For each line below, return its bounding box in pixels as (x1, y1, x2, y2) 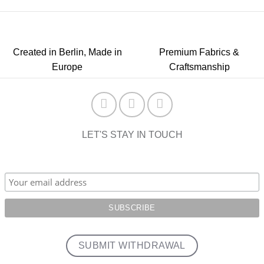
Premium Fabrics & (159, 47, 239, 58)
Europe (52, 62, 82, 72)
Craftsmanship (169, 62, 230, 72)
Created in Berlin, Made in (12, 47, 122, 58)
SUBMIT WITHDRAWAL (78, 240, 186, 250)
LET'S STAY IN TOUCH (81, 130, 183, 140)
